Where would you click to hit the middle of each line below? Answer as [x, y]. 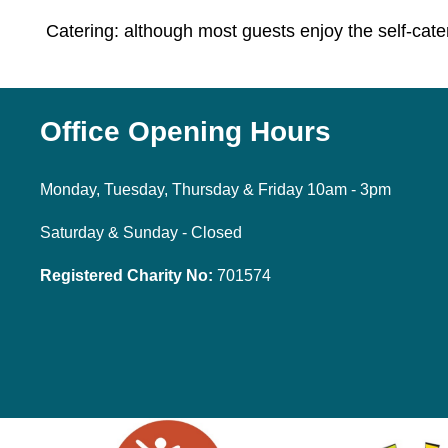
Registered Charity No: [126, 275]
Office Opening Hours [185, 131]
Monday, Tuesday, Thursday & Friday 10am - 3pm [215, 189]
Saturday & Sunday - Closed [141, 232]
